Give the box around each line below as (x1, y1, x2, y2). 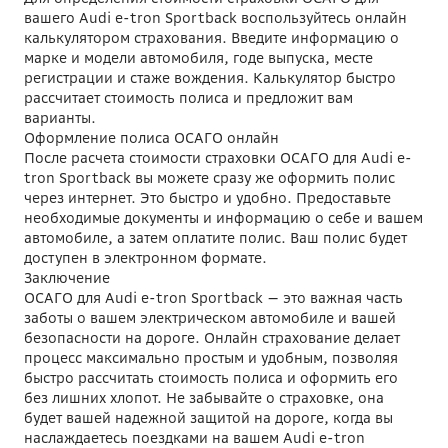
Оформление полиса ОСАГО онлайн (24, 129, 279, 146)
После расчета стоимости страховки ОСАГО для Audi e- (24, 149, 412, 166)
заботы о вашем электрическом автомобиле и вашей (24, 309, 396, 326)
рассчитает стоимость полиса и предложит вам (24, 89, 353, 106)
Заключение (24, 269, 110, 286)
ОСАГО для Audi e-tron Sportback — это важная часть (24, 289, 403, 306)
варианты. (24, 109, 96, 126)
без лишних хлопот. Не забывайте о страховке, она (24, 389, 384, 406)
